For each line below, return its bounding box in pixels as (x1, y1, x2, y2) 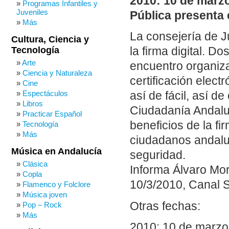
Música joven (22, 190, 67, 199)
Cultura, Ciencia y (11, 34, 89, 44)
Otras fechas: (130, 199, 200, 213)
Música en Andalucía (11, 146, 102, 156)
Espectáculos (22, 89, 68, 98)
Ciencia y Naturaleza (22, 68, 92, 77)
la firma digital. (130, 45, 205, 58)
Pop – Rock (22, 200, 62, 209)
